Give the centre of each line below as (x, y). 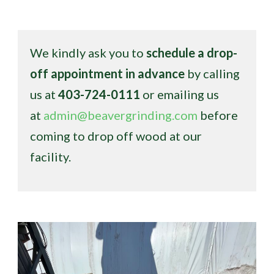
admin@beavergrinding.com (120, 115)
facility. (50, 157)
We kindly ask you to (88, 53)
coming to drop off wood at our (116, 136)
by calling (212, 74)
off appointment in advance (107, 74)
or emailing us (180, 94)
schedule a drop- (192, 53)
